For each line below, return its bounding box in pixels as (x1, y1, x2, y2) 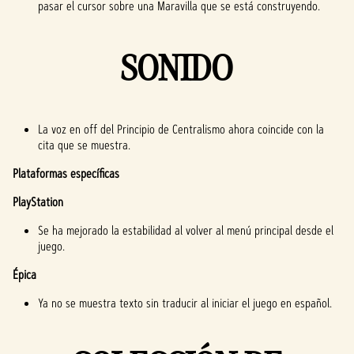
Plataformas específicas (13, 165, 119, 182)
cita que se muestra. (38, 137, 130, 153)
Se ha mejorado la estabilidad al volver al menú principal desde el (38, 222, 333, 239)
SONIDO (121, 46, 233, 89)
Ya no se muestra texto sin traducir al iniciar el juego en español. (38, 295, 332, 311)
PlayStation (13, 194, 63, 210)
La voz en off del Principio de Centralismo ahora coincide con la (38, 121, 324, 137)
